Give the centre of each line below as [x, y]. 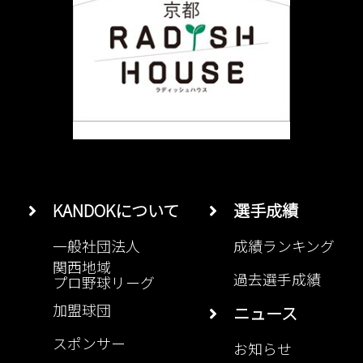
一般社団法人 [96, 246]
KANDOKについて [108, 211]
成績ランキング [284, 246]
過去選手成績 [277, 279]
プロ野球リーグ [104, 280]
